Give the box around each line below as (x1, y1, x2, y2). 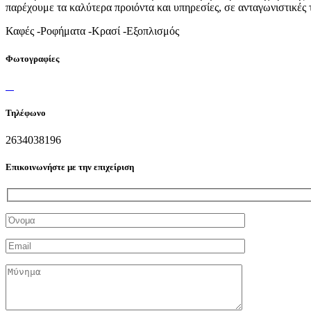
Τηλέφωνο (6, 107, 46, 118)
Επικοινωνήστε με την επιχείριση (6, 162, 134, 173)
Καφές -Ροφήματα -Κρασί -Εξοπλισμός (6, 25, 179, 37)
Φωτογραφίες (6, 53, 59, 64)
